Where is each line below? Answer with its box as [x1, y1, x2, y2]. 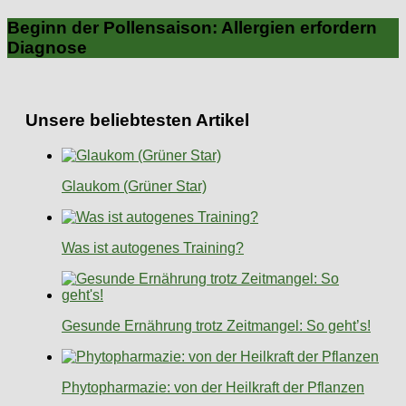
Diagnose [7, 38, 87, 58]
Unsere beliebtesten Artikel [25, 110, 249, 130]
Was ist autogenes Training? [62, 239, 244, 256]
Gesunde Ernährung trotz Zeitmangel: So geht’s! [62, 317, 371, 333]
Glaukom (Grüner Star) [62, 178, 207, 194]
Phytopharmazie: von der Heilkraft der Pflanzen [62, 379, 364, 395]
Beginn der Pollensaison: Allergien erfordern [7, 18, 377, 38]
